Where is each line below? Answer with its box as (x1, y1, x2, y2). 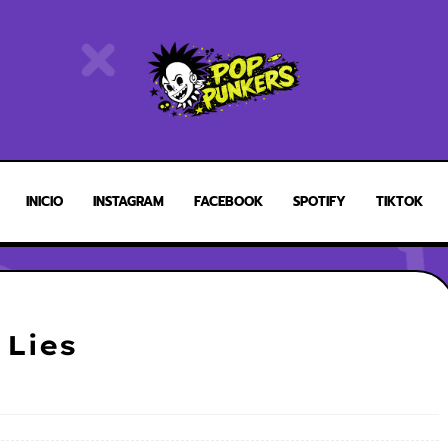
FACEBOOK (193, 192, 263, 211)
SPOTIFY (292, 192, 346, 211)
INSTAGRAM (92, 192, 164, 211)
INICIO (25, 192, 63, 211)
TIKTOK (375, 192, 423, 211)
